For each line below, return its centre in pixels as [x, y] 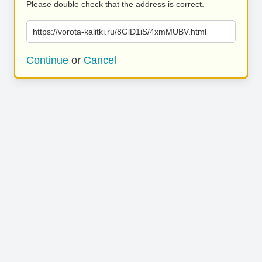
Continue [47, 60]
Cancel [100, 60]
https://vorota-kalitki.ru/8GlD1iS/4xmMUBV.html [120, 32]
